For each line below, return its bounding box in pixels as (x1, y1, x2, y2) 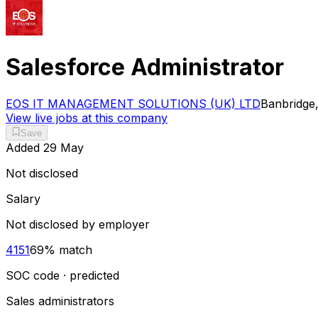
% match (44, 243, 92, 258)
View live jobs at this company (6, 110, 168, 125)
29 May (43, 141, 84, 155)
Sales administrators (6, 294, 114, 309)
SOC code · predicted (6, 268, 119, 283)
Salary (6, 192, 40, 207)
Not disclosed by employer (6, 217, 150, 232)
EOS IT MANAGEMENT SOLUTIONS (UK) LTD (6, 96, 261, 111)
